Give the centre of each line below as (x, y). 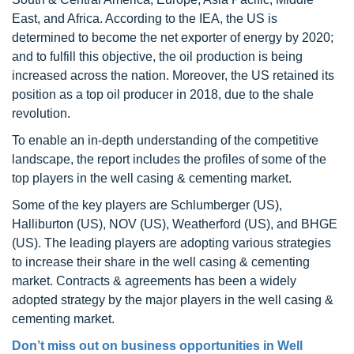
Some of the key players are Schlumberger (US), (147, 205)
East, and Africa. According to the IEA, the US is (145, 19)
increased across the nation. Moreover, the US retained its (173, 75)
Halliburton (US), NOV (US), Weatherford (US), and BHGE (175, 224)
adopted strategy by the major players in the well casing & (173, 300)
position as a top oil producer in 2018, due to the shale (163, 94)
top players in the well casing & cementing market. (152, 178)
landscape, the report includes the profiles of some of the (169, 159)
